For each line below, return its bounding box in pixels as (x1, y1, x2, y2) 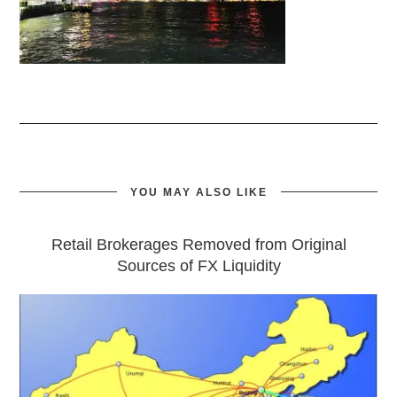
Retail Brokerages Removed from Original (51, 236, 346, 253)
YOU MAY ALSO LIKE (129, 186, 268, 198)
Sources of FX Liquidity (116, 257, 281, 275)
